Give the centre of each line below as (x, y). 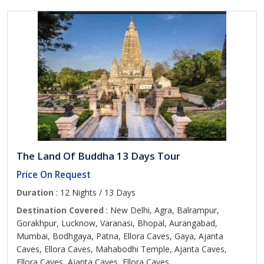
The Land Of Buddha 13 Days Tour (98, 156)
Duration (35, 192)
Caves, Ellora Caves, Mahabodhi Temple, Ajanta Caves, (122, 249)
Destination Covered (60, 210)
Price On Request (54, 175)
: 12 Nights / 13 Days (95, 192)
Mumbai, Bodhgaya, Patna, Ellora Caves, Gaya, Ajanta (120, 236)
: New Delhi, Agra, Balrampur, (161, 210)
